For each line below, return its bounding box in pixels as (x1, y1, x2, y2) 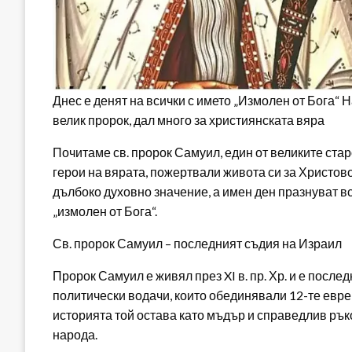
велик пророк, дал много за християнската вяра (53, 112, 324, 128)
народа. (53, 327, 97, 343)
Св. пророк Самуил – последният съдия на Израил (53, 236, 342, 251)
